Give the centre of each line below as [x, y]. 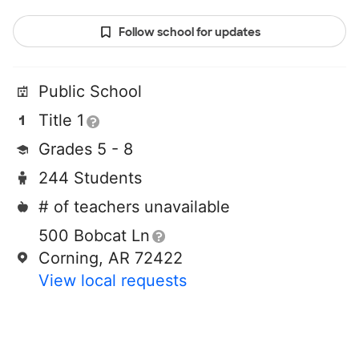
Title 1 [61, 121]
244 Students [90, 178]
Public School [90, 92]
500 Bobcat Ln [94, 236]
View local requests [113, 281]
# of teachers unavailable [134, 207]
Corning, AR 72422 [111, 258]
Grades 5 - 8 [86, 149]
